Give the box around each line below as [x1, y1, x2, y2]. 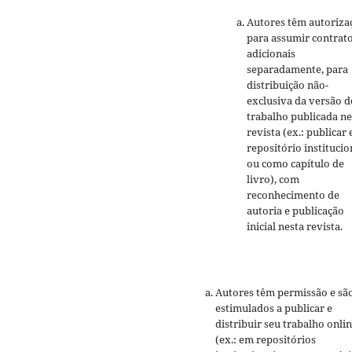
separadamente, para [247, 62, 348, 77]
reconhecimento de [247, 188, 339, 203]
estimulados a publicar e [215, 301, 332, 316]
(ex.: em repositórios [215, 332, 316, 347]
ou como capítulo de [247, 156, 344, 171]
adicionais [247, 46, 295, 61]
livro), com [247, 172, 299, 187]
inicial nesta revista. [247, 219, 343, 234]
